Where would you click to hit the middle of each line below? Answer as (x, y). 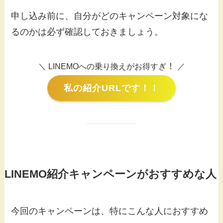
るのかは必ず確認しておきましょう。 (87, 32)
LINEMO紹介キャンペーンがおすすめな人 (110, 174)
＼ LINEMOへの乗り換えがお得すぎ (102, 66)
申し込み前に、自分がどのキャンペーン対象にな (110, 16)
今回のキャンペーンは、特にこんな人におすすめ (110, 211)
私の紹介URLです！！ (111, 88)
